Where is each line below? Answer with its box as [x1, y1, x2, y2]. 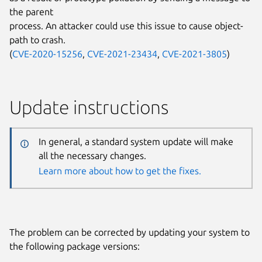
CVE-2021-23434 [87, 48, 157, 59]
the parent [9, 6, 53, 17]
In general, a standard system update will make [38, 136, 233, 147]
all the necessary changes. [38, 150, 146, 161]
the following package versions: [9, 240, 140, 251]
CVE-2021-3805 [162, 48, 227, 59]
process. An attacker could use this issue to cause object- [9, 20, 243, 31]
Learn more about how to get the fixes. [38, 166, 201, 177]
